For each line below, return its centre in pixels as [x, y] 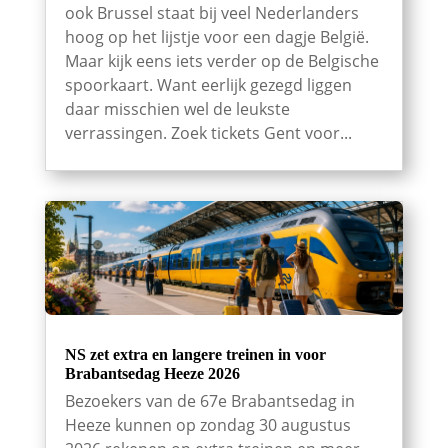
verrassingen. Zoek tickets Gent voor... [208, 132]
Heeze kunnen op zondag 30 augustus [207, 425]
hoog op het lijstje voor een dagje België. [216, 36]
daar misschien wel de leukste [177, 108]
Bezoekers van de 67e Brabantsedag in [209, 401]
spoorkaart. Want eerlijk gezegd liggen [208, 84]
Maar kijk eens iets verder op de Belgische [221, 60]
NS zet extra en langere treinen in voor [195, 355]
